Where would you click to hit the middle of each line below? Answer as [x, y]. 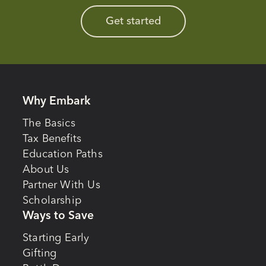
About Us [46, 170]
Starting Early [56, 238]
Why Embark [56, 102]
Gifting [40, 254]
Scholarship [52, 201]
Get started [133, 22]
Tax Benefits [52, 139]
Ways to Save [58, 216]
